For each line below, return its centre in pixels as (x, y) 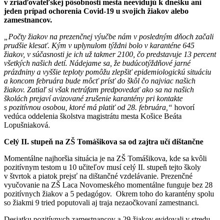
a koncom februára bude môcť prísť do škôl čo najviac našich (100, 81)
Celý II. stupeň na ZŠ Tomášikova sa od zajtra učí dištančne (104, 142)
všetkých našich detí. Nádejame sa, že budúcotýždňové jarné (97, 63)
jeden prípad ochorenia (43, 11)
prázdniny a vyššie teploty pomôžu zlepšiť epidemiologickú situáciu (108, 72)
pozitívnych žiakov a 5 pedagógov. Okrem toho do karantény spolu (109, 194)
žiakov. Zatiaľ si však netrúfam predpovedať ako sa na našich (99, 90)
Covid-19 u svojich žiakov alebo (136, 11)
